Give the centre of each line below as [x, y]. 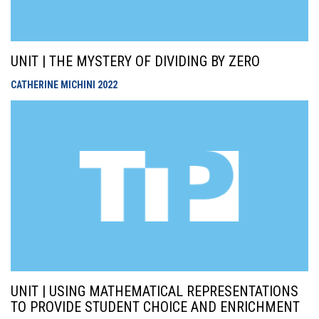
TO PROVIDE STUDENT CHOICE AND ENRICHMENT [155, 307]
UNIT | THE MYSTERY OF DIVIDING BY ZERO [135, 61]
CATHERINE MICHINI [54, 85]
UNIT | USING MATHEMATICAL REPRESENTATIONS [155, 291]
